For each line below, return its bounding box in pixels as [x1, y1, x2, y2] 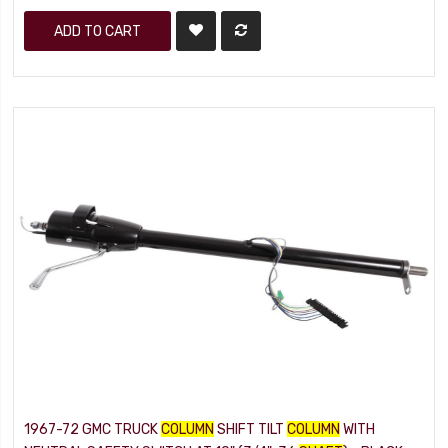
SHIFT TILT [214, 421, 288, 437]
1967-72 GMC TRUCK [24, 421, 162, 437]
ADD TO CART [54, 23, 142, 39]
